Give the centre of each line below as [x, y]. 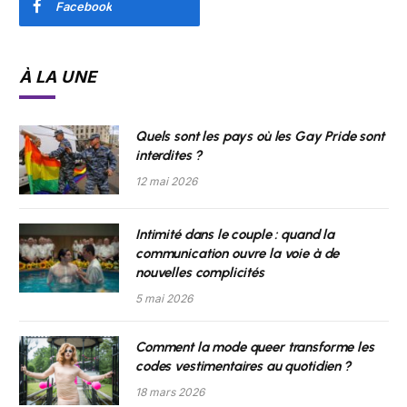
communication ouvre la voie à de [238, 253]
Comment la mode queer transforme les [255, 347]
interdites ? [169, 155]
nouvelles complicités [200, 272]
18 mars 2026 [170, 392]
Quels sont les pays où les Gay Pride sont [260, 136]
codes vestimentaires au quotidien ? [243, 366]
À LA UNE [58, 76]
